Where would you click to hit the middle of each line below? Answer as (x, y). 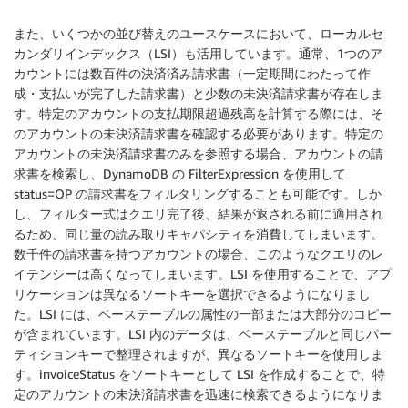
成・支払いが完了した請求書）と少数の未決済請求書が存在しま (199, 93)
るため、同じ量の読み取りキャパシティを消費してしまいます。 (199, 233)
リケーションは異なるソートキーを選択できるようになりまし (192, 293)
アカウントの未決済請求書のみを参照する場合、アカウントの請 (199, 153)
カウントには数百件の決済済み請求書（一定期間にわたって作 (192, 73)
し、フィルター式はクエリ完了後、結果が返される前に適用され (199, 213)
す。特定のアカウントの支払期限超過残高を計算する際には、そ (199, 113)
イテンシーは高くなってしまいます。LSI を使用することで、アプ (203, 273)
